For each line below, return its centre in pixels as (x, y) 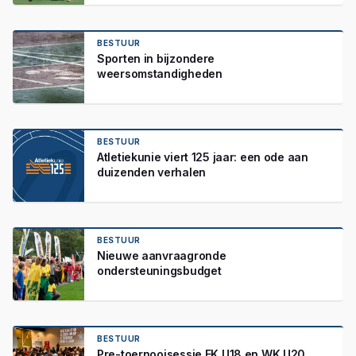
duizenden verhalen (151, 172)
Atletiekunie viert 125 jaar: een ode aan (203, 157)
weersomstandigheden (160, 74)
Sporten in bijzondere (156, 58)
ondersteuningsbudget (159, 271)
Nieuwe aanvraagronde (162, 255)
